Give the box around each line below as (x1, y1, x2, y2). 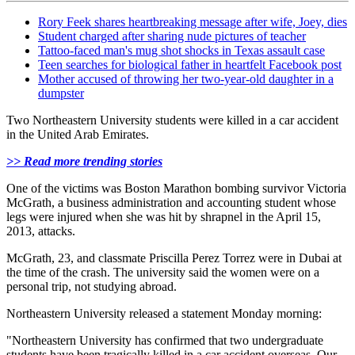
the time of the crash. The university (6, 265, 185, 280)
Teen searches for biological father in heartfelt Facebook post (38, 58, 342, 72)
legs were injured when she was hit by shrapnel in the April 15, (6, 210, 321, 224)
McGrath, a (6, 196, 67, 210)
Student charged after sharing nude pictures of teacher (38, 29, 306, 44)
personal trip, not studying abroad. (6, 280, 177, 294)
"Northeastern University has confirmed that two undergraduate (6, 334, 323, 348)
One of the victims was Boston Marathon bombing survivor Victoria (6, 181, 346, 196)
